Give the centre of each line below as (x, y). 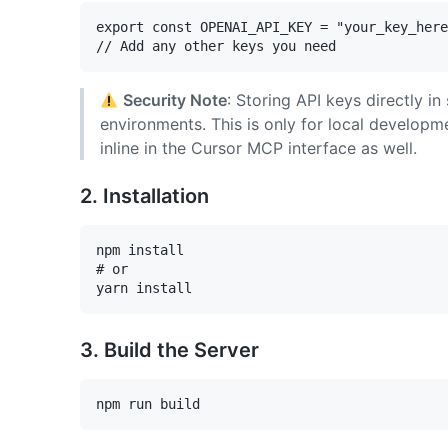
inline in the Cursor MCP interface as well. (258, 147)
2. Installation (144, 195)
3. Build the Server (169, 349)
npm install (140, 249)
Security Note (175, 99)
